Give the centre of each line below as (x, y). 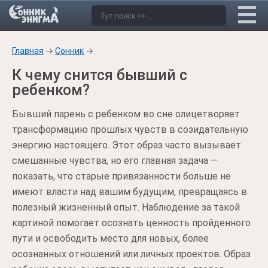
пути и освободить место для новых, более (110, 238)
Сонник (69, 51)
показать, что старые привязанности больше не (121, 176)
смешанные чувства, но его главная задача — (115, 161)
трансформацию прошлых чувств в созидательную (130, 130)
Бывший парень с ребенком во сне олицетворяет (126, 114)
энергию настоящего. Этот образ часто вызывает (127, 145)
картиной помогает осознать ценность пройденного (131, 223)
